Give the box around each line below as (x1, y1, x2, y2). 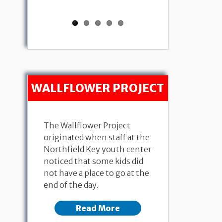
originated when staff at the (43, 132, 150, 143)
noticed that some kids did (43, 156, 143, 166)
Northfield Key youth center (43, 144, 152, 155)
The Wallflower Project (43, 120, 130, 131)
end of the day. (43, 180, 100, 190)
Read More (75, 203, 120, 213)
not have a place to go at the (43, 168, 149, 178)
